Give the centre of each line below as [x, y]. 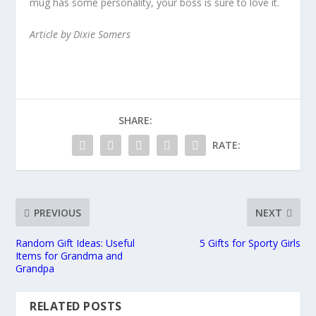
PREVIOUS [58, 212]
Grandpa [35, 269]
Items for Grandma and [69, 256]
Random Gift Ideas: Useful [75, 243]
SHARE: [135, 121]
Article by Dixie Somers [80, 35]
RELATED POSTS [76, 306]
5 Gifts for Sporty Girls [250, 243]
